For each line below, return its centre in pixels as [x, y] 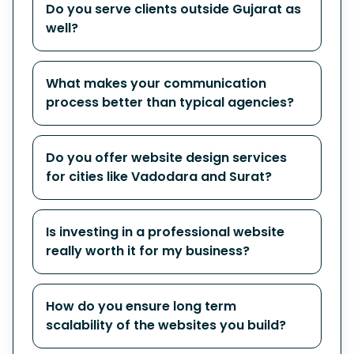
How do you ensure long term [141, 306]
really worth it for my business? [148, 251]
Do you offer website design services [166, 158]
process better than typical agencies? [170, 102]
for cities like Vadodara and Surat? [159, 177]
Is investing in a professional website [165, 232]
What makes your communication [156, 83]
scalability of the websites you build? [166, 325]
